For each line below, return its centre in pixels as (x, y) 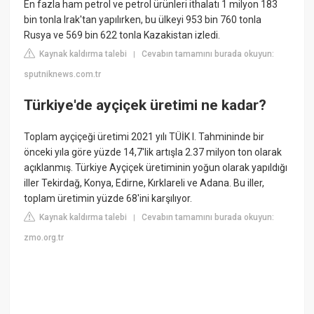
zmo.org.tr (44, 238)
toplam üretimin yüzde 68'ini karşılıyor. (108, 199)
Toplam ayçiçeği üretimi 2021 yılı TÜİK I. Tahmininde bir (144, 137)
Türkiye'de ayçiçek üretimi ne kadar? (145, 105)
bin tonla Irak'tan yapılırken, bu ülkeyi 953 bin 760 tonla (143, 20)
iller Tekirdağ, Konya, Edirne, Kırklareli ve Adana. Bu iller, (144, 183)
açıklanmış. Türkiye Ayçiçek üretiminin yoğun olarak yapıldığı (156, 168)
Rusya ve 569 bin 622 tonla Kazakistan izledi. (122, 35)
